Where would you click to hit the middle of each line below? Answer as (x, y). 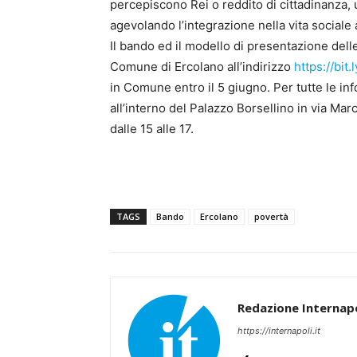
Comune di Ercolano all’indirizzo (202, 66)
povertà (271, 216)
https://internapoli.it (279, 330)
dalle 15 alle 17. (152, 128)
